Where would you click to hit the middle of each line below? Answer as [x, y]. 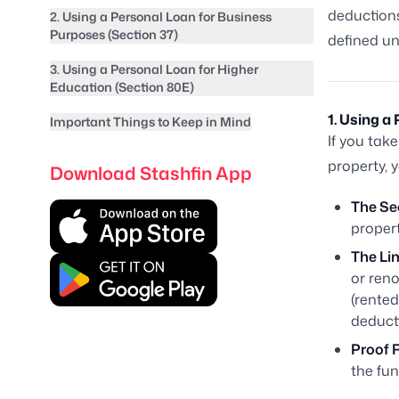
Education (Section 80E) [122, 87]
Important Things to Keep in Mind [151, 122]
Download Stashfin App [151, 173]
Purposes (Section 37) [114, 35]
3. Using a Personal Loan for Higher [154, 69]
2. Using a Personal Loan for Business [161, 17]
